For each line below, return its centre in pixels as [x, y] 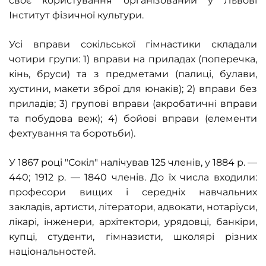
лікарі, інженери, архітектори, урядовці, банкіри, [133, 222]
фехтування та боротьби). [72, 133]
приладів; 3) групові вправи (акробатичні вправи [133, 104]
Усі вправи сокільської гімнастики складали [133, 44]
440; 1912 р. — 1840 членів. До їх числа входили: [133, 177]
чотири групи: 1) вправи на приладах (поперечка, [133, 59]
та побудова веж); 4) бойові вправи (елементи [133, 118]
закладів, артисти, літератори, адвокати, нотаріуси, [133, 207]
